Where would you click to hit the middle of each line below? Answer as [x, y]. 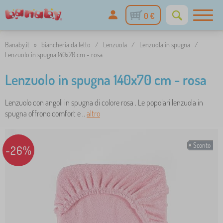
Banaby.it [17, 45]
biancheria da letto [66, 45]
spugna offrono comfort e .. [46, 113]
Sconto [202, 145]
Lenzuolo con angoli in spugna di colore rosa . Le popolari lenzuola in [104, 103]
